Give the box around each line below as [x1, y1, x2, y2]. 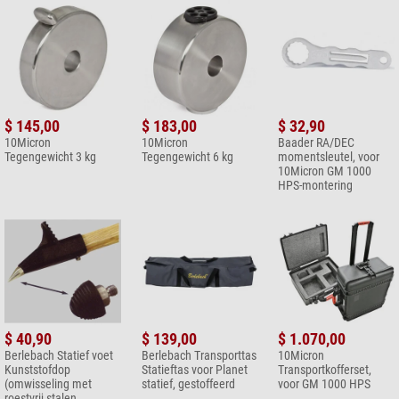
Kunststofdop [4, 362, 70, 377]
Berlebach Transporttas [141, 347, 256, 362]
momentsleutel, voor [278, 150, 379, 165]
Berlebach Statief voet [4, 347, 113, 362]
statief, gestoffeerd [141, 376, 235, 391]
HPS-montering [278, 178, 353, 193]
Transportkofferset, [278, 362, 371, 377]
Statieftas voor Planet [141, 362, 248, 377]
